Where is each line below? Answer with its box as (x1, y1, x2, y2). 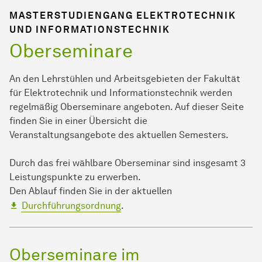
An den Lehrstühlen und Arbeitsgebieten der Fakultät (9, 73, 240, 85)
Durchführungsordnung (22, 200, 121, 212)
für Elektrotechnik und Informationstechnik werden (9, 87, 232, 99)
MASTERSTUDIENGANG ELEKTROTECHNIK (9, 10, 236, 22)
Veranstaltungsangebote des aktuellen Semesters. (9, 129, 230, 141)
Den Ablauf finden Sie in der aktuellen (9, 185, 172, 197)
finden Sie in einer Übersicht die (9, 115, 147, 127)
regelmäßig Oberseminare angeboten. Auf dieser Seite (9, 101, 244, 113)
